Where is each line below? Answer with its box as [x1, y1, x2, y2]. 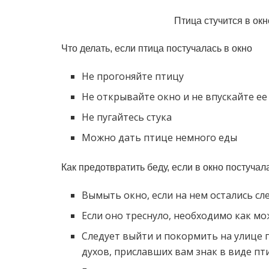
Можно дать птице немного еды [82, 130, 238, 144]
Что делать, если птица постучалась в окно [61, 43, 252, 53]
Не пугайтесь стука [82, 110, 172, 124]
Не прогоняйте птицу [82, 69, 184, 83]
